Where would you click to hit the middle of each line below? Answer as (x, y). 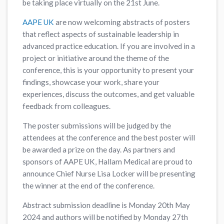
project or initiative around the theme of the (96, 58)
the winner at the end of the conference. (89, 186)
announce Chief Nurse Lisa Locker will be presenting (109, 174)
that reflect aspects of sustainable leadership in (101, 34)
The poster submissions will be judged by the (97, 126)
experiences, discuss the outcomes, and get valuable (109, 94)
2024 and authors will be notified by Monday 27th (105, 217)
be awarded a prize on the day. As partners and (99, 150)
